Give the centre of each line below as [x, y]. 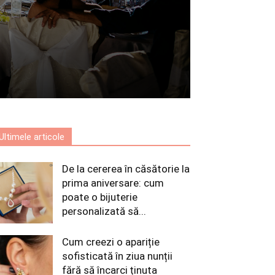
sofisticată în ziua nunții [117, 256]
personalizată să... [104, 211]
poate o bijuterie [100, 197]
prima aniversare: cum [113, 183]
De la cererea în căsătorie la [126, 168]
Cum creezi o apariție [111, 242]
